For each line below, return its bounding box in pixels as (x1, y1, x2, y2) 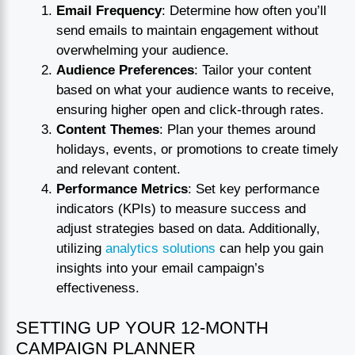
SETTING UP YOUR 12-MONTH (16, 318, 269, 338)
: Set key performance (188, 181, 319, 197)
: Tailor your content (194, 62, 311, 78)
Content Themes (56, 121, 159, 137)
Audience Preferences (56, 62, 194, 78)
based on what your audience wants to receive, (56, 82, 334, 97)
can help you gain (216, 240, 323, 256)
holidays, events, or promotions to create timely (56, 141, 338, 157)
